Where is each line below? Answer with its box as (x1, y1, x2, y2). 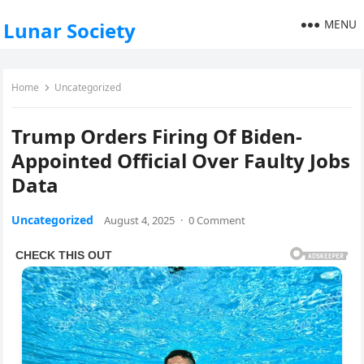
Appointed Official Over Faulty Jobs (11, 147, 351, 174)
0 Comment (188, 213, 246, 227)
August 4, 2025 (104, 213, 175, 227)
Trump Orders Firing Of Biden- (11, 123, 303, 149)
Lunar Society (3, 17, 136, 44)
